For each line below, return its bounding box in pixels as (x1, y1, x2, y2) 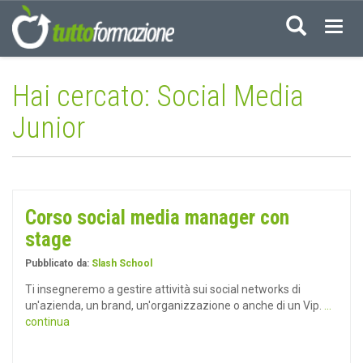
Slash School (92, 258, 152, 269)
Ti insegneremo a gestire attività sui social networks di (25, 283, 301, 296)
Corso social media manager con (25, 206, 289, 229)
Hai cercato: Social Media (12, 79, 304, 113)
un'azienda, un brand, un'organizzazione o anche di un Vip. (25, 299, 324, 312)
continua (25, 315, 70, 328)
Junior (12, 111, 85, 145)
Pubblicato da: (25, 258, 92, 269)
